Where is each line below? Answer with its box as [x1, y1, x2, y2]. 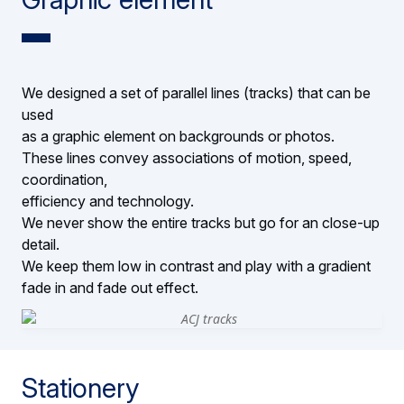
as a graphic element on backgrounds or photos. [22, 126, 338, 145]
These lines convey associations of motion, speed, [22, 148, 352, 167]
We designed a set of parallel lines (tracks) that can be [22, 83, 371, 102]
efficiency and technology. [22, 191, 197, 210]
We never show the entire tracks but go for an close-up [22, 213, 380, 232]
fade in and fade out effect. [22, 278, 198, 297]
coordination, [22, 170, 111, 188]
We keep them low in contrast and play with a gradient [22, 256, 374, 275]
